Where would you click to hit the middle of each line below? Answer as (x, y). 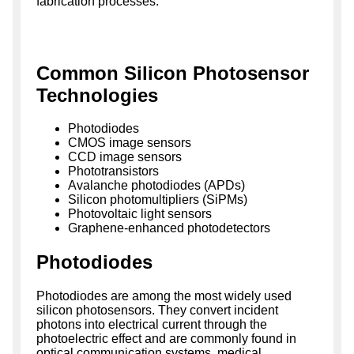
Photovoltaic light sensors (140, 214)
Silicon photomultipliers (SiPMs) (158, 200)
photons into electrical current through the (152, 325)
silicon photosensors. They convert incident (157, 311)
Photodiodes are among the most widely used (164, 296)
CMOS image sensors (130, 143)
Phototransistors (113, 171)
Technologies (97, 95)
